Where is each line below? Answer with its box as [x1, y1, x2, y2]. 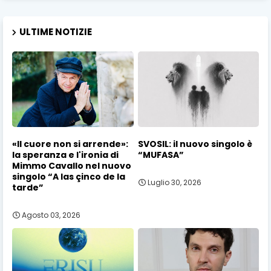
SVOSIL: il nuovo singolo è [137, 138, 252, 151]
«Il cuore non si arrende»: [12, 138, 128, 151]
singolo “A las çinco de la [12, 171, 125, 183]
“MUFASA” [137, 149, 184, 162]
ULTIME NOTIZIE [19, 25, 92, 38]
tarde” [12, 181, 44, 194]
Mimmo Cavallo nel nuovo [12, 160, 131, 172]
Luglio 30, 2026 [147, 177, 201, 188]
